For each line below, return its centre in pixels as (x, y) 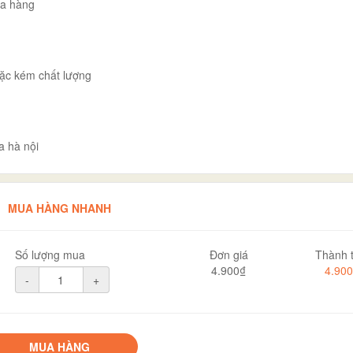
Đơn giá (229, 254)
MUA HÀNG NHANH (59, 208)
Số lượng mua (50, 254)
